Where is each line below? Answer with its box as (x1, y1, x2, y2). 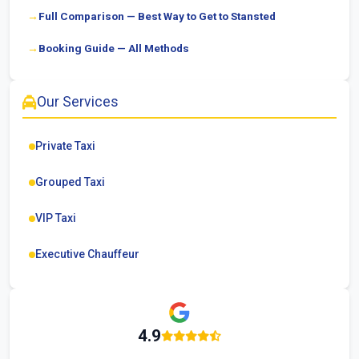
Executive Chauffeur (35, 248, 139, 260)
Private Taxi (35, 139, 95, 152)
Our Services (37, 94, 119, 110)
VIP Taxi (35, 212, 76, 224)
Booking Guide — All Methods (38, 42, 189, 54)
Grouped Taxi (35, 175, 105, 188)
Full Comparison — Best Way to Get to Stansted (38, 10, 276, 22)
